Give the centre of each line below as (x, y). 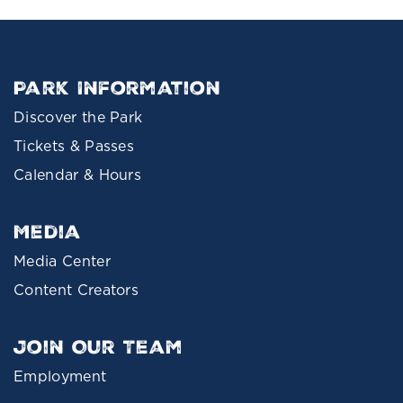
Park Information (117, 88)
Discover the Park (78, 116)
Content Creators (76, 289)
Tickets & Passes (74, 145)
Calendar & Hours (78, 174)
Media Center (62, 260)
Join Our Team (99, 347)
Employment (60, 376)
